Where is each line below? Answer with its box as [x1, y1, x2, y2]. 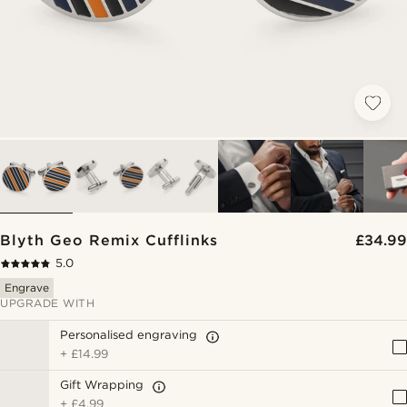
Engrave [5, 281, 49, 294]
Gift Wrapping [60, 378, 144, 392]
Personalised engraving [60, 328, 198, 342]
